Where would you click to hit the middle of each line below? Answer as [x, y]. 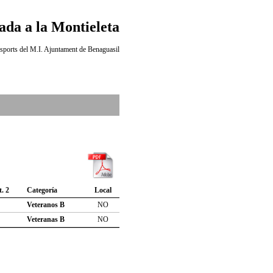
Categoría [42, 190]
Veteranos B [45, 204]
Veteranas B [45, 219]
